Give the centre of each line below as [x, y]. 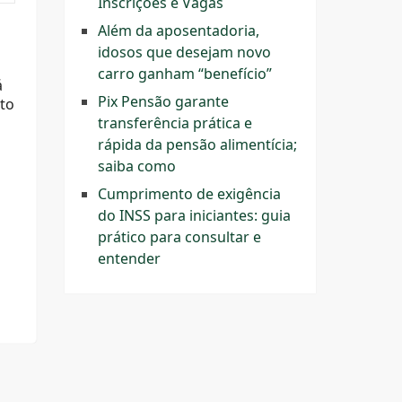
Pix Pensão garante [163, 101]
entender [129, 258]
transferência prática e [175, 123]
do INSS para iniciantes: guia [194, 215]
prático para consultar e [179, 237]
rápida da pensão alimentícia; [197, 144]
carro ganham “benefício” [185, 74]
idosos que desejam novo [184, 52]
